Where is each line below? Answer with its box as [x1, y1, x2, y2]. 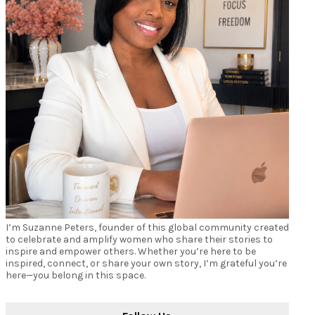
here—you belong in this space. [5, 269, 146, 281]
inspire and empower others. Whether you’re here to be [5, 245, 256, 257]
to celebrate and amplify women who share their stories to [5, 233, 273, 245]
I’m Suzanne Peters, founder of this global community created [5, 221, 289, 233]
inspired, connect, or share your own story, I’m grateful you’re [5, 257, 287, 269]
